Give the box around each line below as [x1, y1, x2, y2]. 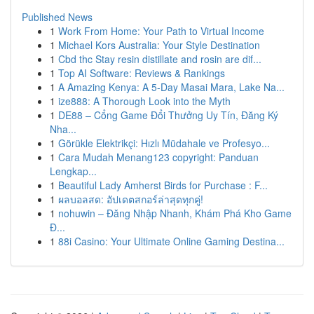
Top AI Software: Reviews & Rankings [58, 66, 225, 80]
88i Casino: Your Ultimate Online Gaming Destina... [58, 234, 285, 248]
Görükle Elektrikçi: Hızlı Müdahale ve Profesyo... [58, 136, 270, 150]
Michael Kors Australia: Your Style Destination [58, 38, 260, 52]
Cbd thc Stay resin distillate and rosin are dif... [58, 52, 261, 66]
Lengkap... [50, 164, 97, 178]
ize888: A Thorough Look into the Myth [58, 94, 231, 108]
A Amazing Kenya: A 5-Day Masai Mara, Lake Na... [58, 80, 285, 94]
